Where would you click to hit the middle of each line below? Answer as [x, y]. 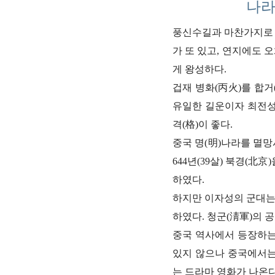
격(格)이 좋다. [203, 124]
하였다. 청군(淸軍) [212, 216]
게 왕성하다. [199, 69]
